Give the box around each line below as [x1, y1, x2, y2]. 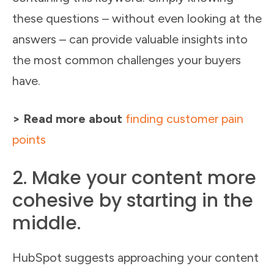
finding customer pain [125, 111, 243, 127]
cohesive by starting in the [12, 188, 253, 214]
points [12, 132, 46, 147]
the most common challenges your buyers [12, 53, 241, 68]
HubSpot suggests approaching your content [12, 250, 259, 265]
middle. [12, 210, 81, 237]
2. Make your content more [12, 165, 256, 191]
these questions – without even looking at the [12, 11, 262, 26]
